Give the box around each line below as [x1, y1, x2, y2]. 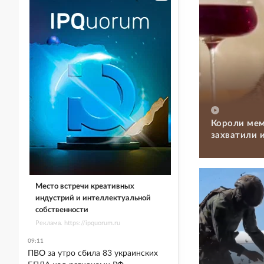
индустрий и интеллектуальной [35, 194, 151, 202]
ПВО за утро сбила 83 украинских [28, 249, 158, 258]
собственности [35, 206, 88, 214]
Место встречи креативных [35, 182, 134, 190]
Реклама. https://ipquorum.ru [35, 219, 120, 226]
